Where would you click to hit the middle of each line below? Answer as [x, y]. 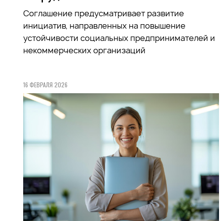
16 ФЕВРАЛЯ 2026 [45, 84]
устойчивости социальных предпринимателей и [119, 38]
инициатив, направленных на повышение [104, 25]
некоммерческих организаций [84, 50]
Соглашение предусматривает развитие [104, 13]
